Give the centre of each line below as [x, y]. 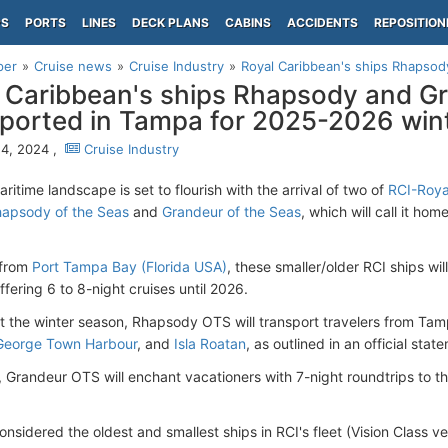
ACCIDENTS [322, 22]
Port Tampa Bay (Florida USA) [129, 266]
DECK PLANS [170, 22]
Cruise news [73, 66]
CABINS [248, 22]
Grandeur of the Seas [231, 211]
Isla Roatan [210, 343]
